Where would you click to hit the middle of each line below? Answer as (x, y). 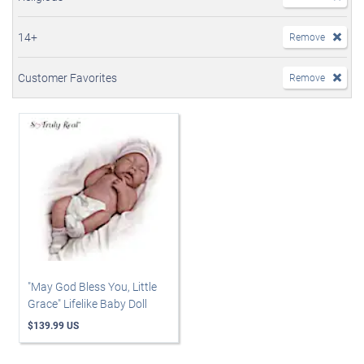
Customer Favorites (67, 78)
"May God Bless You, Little (92, 286)
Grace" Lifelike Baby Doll (87, 303)
